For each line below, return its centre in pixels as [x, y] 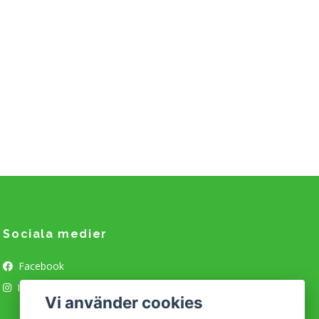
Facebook [40, 266]
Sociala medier [55, 234]
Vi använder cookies [124, 302]
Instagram [40, 288]
